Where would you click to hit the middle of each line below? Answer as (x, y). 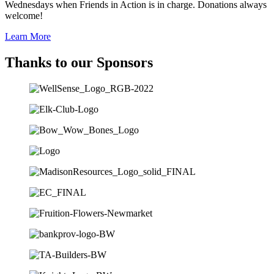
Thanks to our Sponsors (79, 62)
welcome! (24, 16)
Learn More (28, 37)
